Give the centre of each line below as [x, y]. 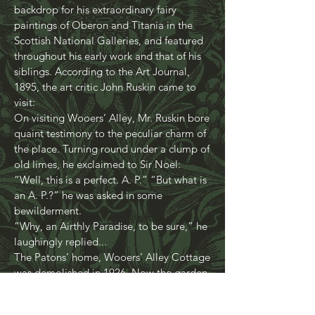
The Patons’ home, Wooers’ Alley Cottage [112, 282]
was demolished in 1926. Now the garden [111, 298]
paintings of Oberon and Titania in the [103, 50]
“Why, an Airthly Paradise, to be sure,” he [111, 251]
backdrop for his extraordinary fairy [95, 35]
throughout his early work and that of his [108, 81]
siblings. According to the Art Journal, [102, 97]
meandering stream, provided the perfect [110, 19]
